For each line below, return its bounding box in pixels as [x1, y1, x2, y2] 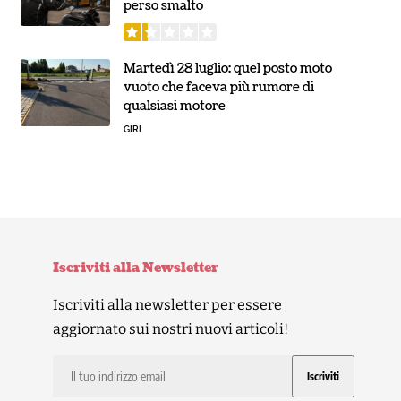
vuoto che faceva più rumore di [123, 78, 314, 96]
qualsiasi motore [123, 97, 226, 115]
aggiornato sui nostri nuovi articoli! [53, 320, 288, 337]
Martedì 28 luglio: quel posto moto [123, 59, 332, 77]
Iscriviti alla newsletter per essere [53, 295, 282, 313]
